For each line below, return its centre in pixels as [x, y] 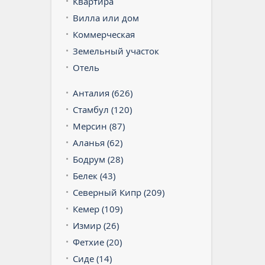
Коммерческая [104, 34]
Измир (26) [96, 225]
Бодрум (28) [98, 159]
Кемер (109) [98, 209]
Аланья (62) [98, 142]
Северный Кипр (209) [119, 192]
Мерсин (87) [99, 126]
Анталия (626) [103, 93]
